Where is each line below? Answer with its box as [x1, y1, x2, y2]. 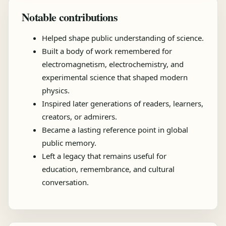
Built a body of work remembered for [42, 46, 172, 56]
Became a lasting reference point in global [42, 125, 188, 135]
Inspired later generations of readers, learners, [42, 98, 203, 108]
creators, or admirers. [42, 111, 117, 122]
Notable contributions [22, 9, 118, 25]
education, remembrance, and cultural [42, 164, 175, 174]
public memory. [42, 138, 96, 148]
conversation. [42, 177, 89, 187]
